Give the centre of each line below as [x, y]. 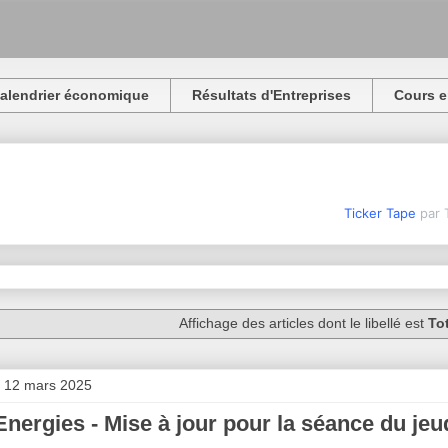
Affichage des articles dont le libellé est [303, 323]
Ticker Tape [379, 212]
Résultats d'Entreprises [271, 95]
